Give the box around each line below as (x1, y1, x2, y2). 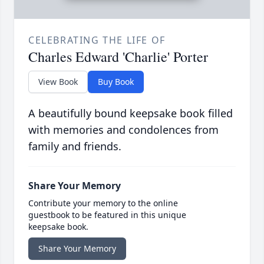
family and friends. (28, 139, 121, 154)
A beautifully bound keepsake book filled (28, 106, 233, 121)
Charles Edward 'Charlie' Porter (28, 47, 208, 67)
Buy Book (98, 76, 134, 88)
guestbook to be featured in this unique (28, 209, 186, 221)
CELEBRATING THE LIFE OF (28, 34, 166, 47)
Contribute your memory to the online (28, 197, 178, 209)
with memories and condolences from (28, 123, 219, 137)
